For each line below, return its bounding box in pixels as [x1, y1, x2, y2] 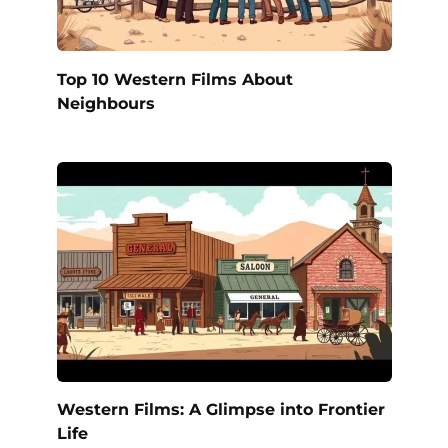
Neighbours [56, 93, 155, 113]
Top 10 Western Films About [56, 69, 293, 89]
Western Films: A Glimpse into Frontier [56, 399, 385, 419]
